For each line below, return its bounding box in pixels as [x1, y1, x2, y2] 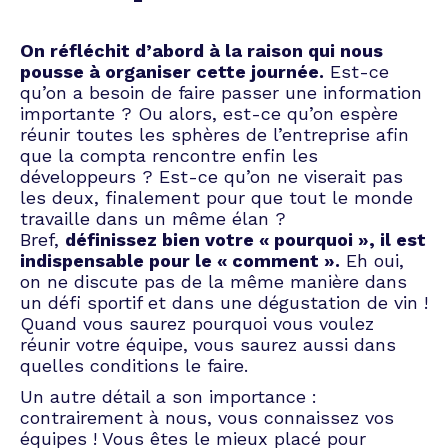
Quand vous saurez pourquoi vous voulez [20, 312, 374, 334]
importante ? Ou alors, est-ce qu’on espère [20, 102, 398, 124]
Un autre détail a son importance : [20, 385, 317, 407]
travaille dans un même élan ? [20, 207, 286, 229]
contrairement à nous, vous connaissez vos [20, 406, 394, 428]
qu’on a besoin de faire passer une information [20, 81, 422, 103]
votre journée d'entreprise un [90, 118, 358, 140]
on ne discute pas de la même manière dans [20, 270, 407, 292]
